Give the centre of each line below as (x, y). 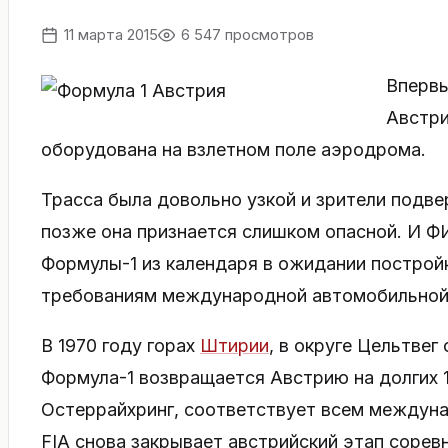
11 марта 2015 (111, 35)
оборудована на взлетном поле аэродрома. (233, 150)
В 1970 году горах (120, 346)
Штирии (234, 346)
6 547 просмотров (248, 35)
